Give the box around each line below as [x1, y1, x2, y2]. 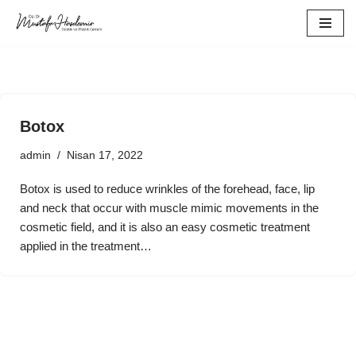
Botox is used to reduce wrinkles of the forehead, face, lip [20, 181, 315, 195]
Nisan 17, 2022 [67, 149, 143, 161]
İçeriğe [12, 36, 47, 49]
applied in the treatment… [20, 238, 155, 253]
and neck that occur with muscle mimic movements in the [20, 200, 319, 215]
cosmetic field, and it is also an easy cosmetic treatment [20, 219, 310, 234]
